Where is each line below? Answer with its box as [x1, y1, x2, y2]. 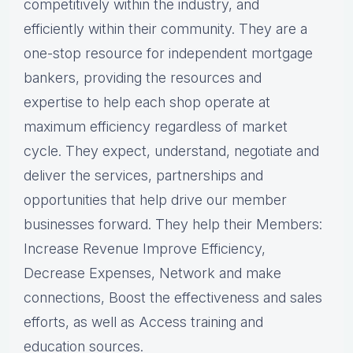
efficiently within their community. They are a [24, 20, 307, 38]
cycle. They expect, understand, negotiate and [24, 143, 319, 160]
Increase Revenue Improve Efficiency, [24, 240, 266, 258]
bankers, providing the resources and [24, 69, 262, 87]
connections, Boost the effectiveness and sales [24, 289, 322, 307]
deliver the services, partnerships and [24, 167, 263, 184]
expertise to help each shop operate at [24, 94, 270, 111]
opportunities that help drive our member [24, 191, 287, 209]
